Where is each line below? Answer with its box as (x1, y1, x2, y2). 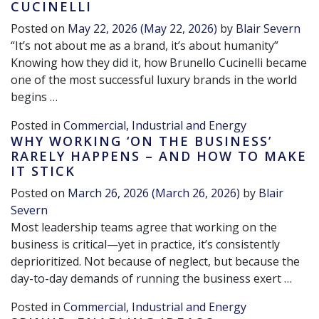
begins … (11, 89, 58, 105)
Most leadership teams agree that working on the (11, 219, 277, 236)
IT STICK (11, 162, 75, 180)
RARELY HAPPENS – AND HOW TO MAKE (11, 147, 307, 165)
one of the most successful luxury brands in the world (11, 72, 297, 88)
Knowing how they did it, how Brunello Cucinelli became (11, 55, 307, 71)
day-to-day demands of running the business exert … (11, 271, 292, 287)
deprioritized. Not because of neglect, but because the (11, 253, 300, 270)
